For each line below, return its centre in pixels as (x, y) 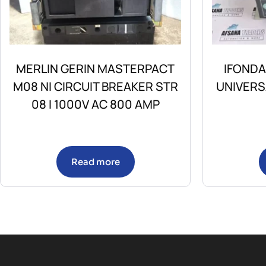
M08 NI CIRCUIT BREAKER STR (95, 87)
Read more (95, 162)
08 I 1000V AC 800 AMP (95, 104)
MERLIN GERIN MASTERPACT (95, 69)
